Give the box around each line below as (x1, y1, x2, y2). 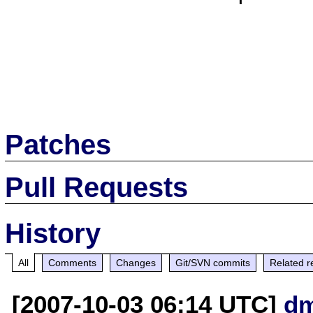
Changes (116, 256, 156, 268)
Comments (48, 256, 97, 268)
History (5, 217, 101, 249)
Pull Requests (5, 171, 189, 203)
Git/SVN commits (175, 256, 251, 268)
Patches (5, 129, 112, 160)
